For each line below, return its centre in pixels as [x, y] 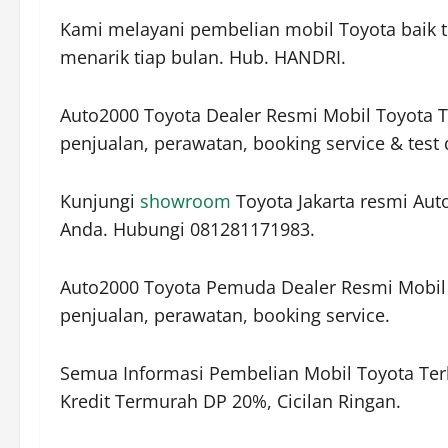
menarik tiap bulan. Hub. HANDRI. [203, 57]
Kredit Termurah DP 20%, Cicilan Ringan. [230, 401]
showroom [185, 201]
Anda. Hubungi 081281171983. [187, 229]
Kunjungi [100, 201]
